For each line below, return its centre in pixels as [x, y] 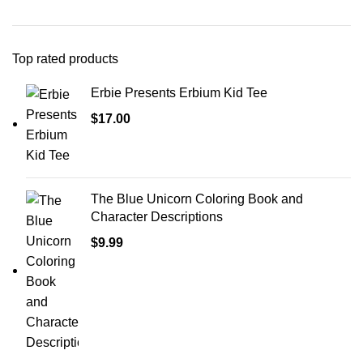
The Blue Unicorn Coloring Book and [197, 199]
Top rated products [65, 59]
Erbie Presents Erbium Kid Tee [179, 93]
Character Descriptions [157, 217]
